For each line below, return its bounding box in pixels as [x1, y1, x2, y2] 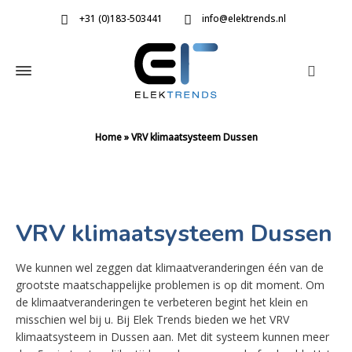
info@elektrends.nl [202, 12, 287, 26]
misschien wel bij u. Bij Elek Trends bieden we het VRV [16, 312, 289, 327]
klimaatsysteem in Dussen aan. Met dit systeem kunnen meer [16, 329, 329, 344]
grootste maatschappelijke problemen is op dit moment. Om [16, 277, 324, 292]
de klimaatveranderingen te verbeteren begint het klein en [16, 295, 308, 310]
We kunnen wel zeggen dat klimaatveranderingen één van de [16, 260, 324, 275]
